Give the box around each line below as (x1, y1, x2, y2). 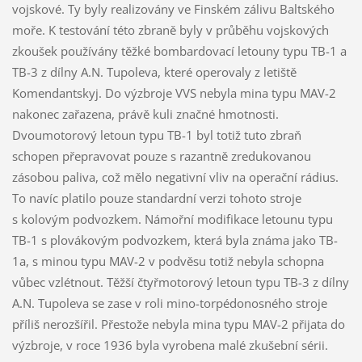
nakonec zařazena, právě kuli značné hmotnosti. (11, 105, 279, 122)
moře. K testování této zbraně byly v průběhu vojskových (11, 21, 329, 38)
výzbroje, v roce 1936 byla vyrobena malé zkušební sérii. (11, 336, 328, 353)
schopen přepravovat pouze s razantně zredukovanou (11, 147, 311, 164)
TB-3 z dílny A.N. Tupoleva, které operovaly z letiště (11, 63, 297, 80)
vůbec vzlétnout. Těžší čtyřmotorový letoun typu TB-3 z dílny (11, 273, 349, 290)
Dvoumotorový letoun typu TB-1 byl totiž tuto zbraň (11, 126, 301, 143)
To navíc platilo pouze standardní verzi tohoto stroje (11, 189, 301, 206)
